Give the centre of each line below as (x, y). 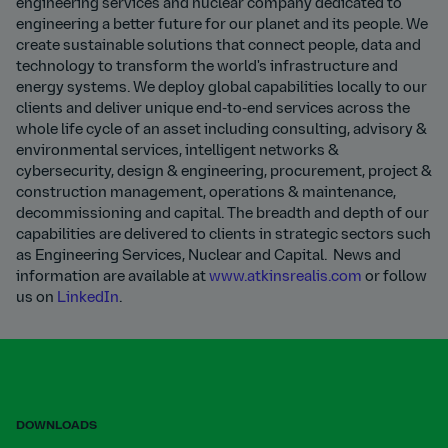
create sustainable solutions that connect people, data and (218, 46)
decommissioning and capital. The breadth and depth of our (222, 214)
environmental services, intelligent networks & (177, 151)
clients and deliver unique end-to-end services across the (213, 109)
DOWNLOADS (56, 426)
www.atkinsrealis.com (285, 277)
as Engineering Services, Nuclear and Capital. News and (208, 256)
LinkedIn (88, 298)
